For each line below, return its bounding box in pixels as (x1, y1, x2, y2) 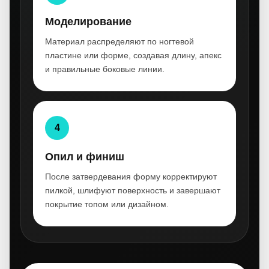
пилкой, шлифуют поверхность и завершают (45, 186, 220, 195)
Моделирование (45, 16, 131, 28)
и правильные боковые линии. (45, 64, 165, 74)
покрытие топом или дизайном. (45, 199, 169, 209)
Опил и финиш (45, 151, 124, 163)
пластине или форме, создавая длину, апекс (45, 50, 222, 60)
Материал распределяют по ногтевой (45, 37, 194, 46)
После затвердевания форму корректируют (45, 172, 217, 181)
